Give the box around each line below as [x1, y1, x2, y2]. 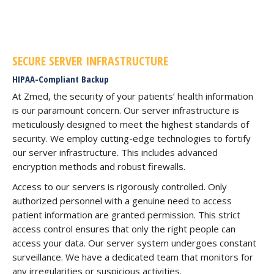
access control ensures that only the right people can [12, 222, 235, 235]
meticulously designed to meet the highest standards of [12, 117, 249, 130]
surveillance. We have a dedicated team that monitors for [12, 250, 253, 263]
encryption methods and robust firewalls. [12, 160, 185, 172]
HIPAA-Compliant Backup [12, 72, 109, 85]
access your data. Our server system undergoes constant [12, 236, 256, 249]
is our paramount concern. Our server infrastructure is [12, 103, 239, 116]
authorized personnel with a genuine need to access [12, 194, 232, 207]
